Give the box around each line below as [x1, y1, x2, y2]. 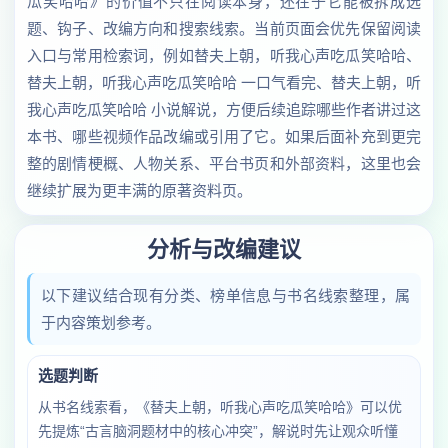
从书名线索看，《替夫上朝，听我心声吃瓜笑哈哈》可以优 [38, 399, 402, 415]
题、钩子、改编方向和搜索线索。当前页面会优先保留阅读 [27, 20, 421, 37]
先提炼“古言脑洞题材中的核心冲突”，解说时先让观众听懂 [38, 423, 398, 439]
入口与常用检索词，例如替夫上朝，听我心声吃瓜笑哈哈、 [27, 47, 421, 64]
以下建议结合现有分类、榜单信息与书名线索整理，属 [41, 287, 410, 304]
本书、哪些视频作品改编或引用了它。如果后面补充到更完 [27, 128, 421, 145]
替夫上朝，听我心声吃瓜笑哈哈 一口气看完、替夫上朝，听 [27, 74, 421, 91]
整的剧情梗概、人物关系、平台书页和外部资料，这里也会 [27, 155, 421, 172]
